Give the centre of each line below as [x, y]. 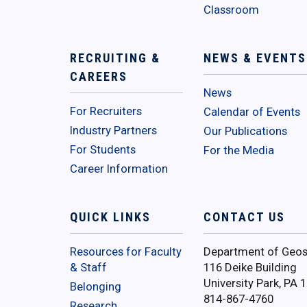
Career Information [119, 169]
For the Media [239, 150]
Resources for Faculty [126, 252]
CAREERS [99, 77]
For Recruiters [106, 111]
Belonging [96, 287]
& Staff [88, 268]
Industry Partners [113, 131]
